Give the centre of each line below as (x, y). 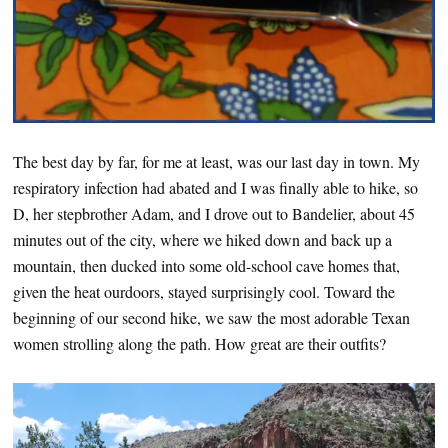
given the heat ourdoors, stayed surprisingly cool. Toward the (204, 292)
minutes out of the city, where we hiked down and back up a (202, 240)
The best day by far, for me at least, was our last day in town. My (216, 162)
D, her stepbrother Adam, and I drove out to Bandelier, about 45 (214, 214)
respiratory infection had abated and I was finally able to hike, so (215, 188)
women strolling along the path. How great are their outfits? (199, 344)
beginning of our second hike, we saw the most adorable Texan (211, 318)
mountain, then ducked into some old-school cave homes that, (206, 266)
